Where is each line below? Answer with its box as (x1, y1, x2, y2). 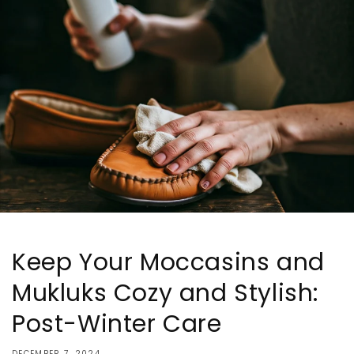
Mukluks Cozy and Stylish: (12, 277, 319, 311)
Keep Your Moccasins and (12, 246, 325, 280)
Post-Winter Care (12, 307, 222, 341)
